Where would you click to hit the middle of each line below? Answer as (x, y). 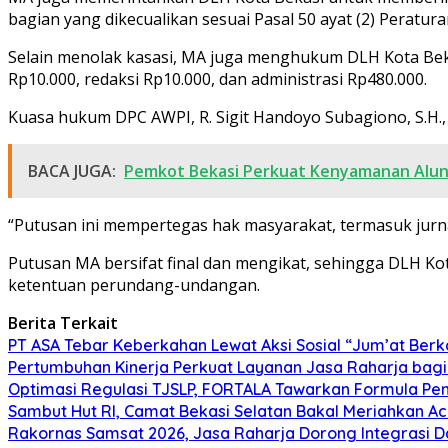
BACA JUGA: (72, 170)
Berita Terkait (63, 322)
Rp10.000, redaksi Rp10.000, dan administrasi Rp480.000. (217, 78)
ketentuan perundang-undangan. (134, 284)
